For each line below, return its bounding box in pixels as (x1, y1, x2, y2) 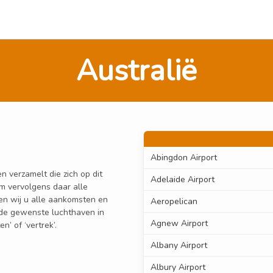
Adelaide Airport (150, 174, 214, 186)
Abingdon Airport (150, 152, 217, 164)
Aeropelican (150, 196, 197, 208)
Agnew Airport (150, 218, 208, 230)
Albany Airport (150, 239, 207, 252)
